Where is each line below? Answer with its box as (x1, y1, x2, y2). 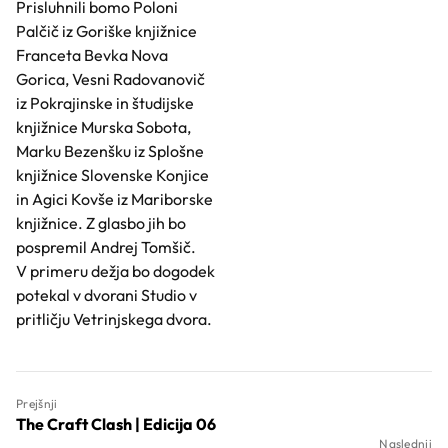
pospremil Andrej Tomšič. (16, 237, 196, 257)
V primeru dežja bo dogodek (16, 261, 215, 281)
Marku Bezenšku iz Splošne (16, 141, 204, 161)
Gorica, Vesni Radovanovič (16, 69, 205, 89)
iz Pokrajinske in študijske (16, 93, 194, 113)
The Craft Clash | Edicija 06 (16, 414, 216, 434)
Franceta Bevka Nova (16, 45, 168, 65)
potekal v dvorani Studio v (16, 285, 197, 305)
